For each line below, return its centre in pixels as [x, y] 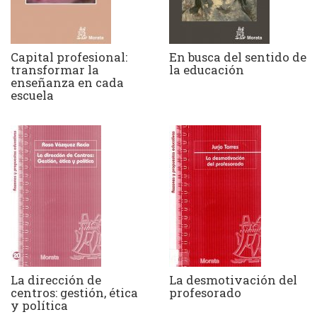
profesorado [205, 293]
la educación [207, 70]
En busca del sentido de [238, 57]
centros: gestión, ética [74, 293]
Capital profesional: [69, 57]
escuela [32, 95]
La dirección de [56, 280]
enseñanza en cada [67, 82]
